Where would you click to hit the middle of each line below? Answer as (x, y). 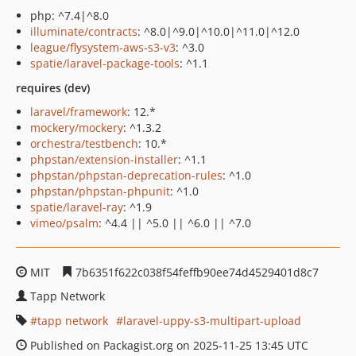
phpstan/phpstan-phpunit (100, 191)
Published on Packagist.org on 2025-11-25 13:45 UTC (168, 345)
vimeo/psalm (64, 223)
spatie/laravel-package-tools (105, 63)
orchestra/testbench (84, 143)
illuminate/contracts (84, 31)
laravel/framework (79, 112)
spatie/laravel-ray (77, 207)
